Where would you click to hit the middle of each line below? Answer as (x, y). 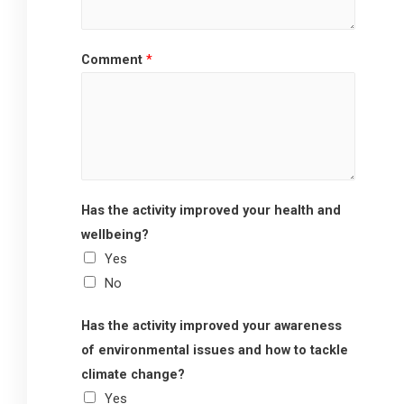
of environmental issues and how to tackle (215, 350)
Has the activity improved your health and (211, 211)
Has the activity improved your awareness (211, 326)
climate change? (133, 375)
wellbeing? (115, 235)
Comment (114, 60)
